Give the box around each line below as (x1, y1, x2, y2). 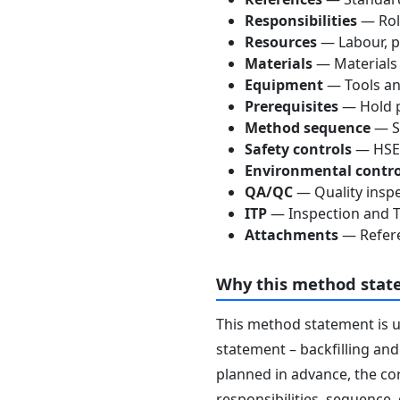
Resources (245, 31, 317, 52)
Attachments (245, 224, 338, 245)
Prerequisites (245, 96, 338, 116)
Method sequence (245, 117, 371, 137)
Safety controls (245, 138, 352, 159)
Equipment (245, 74, 323, 95)
